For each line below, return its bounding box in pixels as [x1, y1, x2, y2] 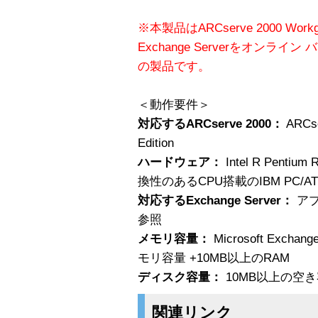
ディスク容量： [138, 270, 222, 284]
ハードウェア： [138, 155, 222, 169]
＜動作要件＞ [138, 97, 210, 111]
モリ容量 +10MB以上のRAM [138, 251, 290, 265]
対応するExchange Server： [138, 193, 293, 207]
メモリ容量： [138, 231, 210, 246]
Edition [138, 136, 174, 150]
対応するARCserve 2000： [138, 116, 283, 131]
